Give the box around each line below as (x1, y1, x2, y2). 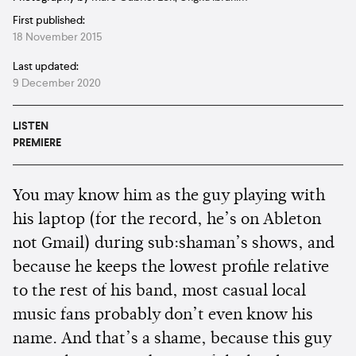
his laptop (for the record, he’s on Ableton (13, 211, 321, 228)
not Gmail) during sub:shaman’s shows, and (13, 235, 335, 252)
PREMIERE (13, 137, 61, 149)
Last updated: (13, 60, 79, 72)
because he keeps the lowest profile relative (13, 259, 329, 276)
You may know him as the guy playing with (13, 188, 325, 204)
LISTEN (13, 120, 48, 132)
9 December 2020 (13, 77, 101, 89)
